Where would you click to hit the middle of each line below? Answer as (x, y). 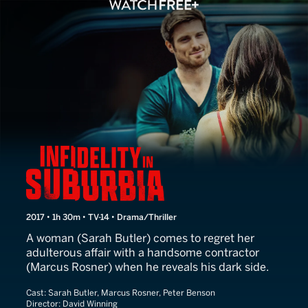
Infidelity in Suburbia (134, 156)
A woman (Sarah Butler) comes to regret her (140, 238)
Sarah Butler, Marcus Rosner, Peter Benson (132, 293)
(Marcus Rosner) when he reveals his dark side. (147, 267)
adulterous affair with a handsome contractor (143, 253)
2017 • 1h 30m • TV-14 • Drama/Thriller (101, 217)
